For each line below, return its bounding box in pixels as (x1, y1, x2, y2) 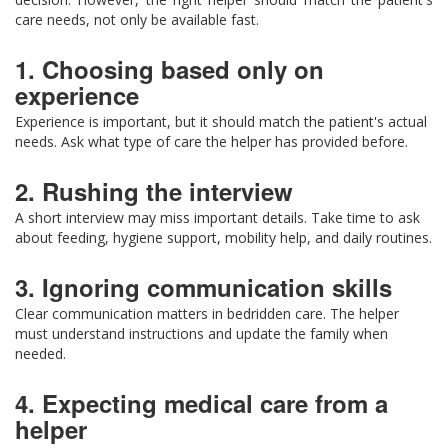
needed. (15, 344, 66, 364)
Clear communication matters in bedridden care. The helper (15, 304, 399, 324)
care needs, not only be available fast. (15, 10, 259, 30)
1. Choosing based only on (15, 52, 324, 87)
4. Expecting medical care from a (15, 386, 388, 421)
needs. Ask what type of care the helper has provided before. (15, 132, 408, 152)
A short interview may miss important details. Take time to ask (15, 208, 420, 228)
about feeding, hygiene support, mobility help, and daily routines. (15, 228, 432, 248)
